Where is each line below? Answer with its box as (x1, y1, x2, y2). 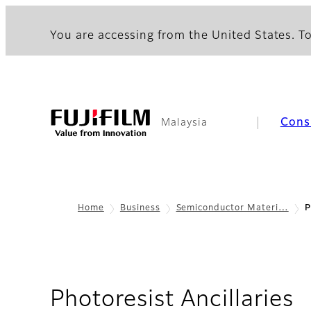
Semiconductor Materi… (176, 204, 289, 212)
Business (119, 204, 160, 212)
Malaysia (161, 118, 208, 128)
